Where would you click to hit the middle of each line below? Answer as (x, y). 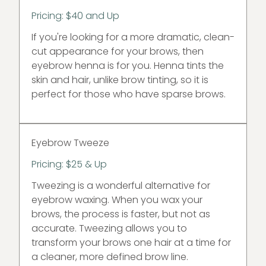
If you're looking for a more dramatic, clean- (133, 37)
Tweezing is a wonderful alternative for (121, 186)
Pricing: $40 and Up (75, 16)
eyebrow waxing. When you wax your (117, 200)
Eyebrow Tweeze (70, 143)
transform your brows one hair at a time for (131, 243)
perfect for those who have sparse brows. (129, 94)
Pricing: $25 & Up (69, 164)
